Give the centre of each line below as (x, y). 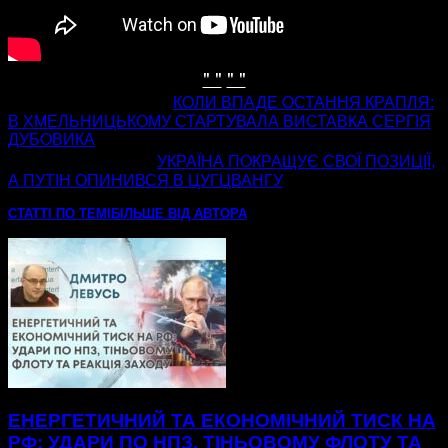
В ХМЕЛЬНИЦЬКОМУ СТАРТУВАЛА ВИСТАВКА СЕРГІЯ (219, 122)
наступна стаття (82, 160)
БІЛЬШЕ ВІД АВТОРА (179, 214)
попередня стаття (90, 101)
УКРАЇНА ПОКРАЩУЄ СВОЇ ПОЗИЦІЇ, (296, 162)
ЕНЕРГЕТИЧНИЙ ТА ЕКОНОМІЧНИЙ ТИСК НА (222, 421)
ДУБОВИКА (51, 140)
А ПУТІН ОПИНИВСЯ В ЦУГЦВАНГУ (145, 181)
